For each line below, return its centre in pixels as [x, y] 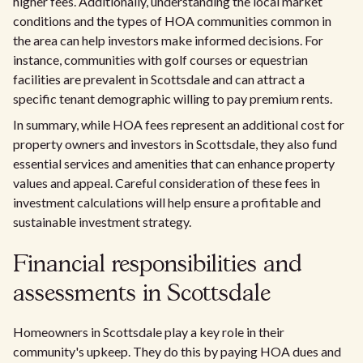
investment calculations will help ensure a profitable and [167, 202]
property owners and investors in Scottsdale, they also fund [175, 144]
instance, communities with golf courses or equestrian [160, 60]
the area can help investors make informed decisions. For [168, 40]
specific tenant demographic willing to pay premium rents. [173, 98]
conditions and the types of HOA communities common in [172, 21]
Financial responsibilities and [158, 265]
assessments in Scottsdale [142, 295]
